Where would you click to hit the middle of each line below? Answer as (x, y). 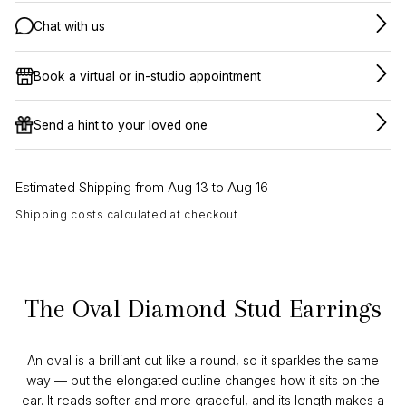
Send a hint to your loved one (121, 125)
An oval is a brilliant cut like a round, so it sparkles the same (203, 361)
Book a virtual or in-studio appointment (147, 76)
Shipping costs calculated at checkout (127, 215)
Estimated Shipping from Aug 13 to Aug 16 (142, 188)
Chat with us (69, 27)
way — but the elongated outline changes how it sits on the (203, 381)
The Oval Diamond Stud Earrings (203, 309)
